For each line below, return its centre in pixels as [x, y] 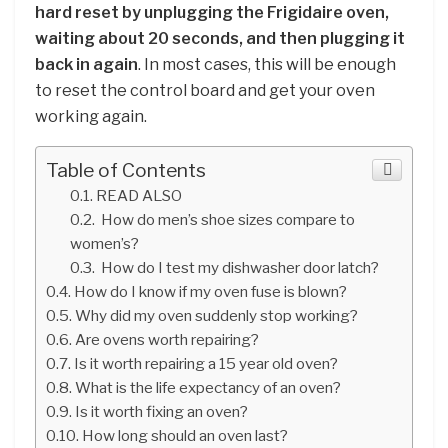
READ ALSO [139, 195]
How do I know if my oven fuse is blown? [211, 291]
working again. [91, 116]
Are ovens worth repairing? [167, 339]
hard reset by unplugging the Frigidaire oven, [212, 12]
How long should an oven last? [185, 435]
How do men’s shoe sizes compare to [227, 219]
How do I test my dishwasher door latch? [239, 267]
